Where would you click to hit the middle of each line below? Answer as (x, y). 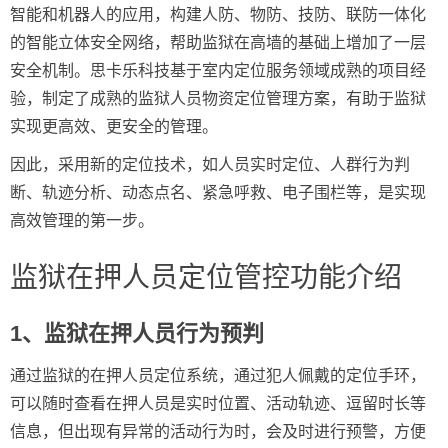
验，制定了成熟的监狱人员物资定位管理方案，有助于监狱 (218, 98)
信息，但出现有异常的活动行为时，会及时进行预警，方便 (218, 431)
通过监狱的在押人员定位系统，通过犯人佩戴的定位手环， (218, 375)
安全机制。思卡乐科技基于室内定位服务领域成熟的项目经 (218, 70)
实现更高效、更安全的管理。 (114, 126)
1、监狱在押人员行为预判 (137, 333)
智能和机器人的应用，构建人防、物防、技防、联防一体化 (218, 14)
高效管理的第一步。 (82, 220)
